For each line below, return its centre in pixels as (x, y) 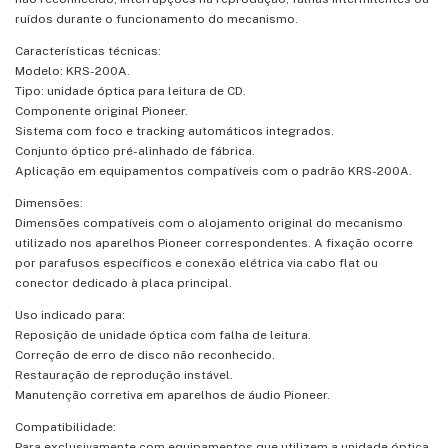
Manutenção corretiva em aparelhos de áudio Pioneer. (172, 394)
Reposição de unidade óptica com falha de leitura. (163, 334)
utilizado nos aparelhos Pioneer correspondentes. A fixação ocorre (214, 242)
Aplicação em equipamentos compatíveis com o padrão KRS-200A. (213, 170)
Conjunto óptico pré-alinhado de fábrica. (135, 150)
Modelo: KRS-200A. (72, 70)
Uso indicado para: (70, 314)
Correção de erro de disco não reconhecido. (145, 354)
